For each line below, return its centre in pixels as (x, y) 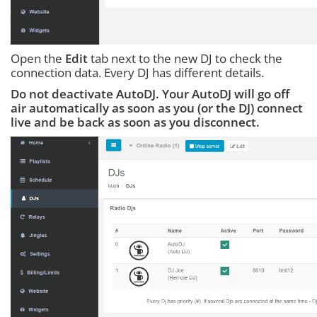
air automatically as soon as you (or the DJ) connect (157, 108)
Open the (38, 58)
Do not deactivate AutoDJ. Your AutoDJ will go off (150, 93)
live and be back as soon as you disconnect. (135, 122)
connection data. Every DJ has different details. (137, 72)
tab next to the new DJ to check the (185, 58)
